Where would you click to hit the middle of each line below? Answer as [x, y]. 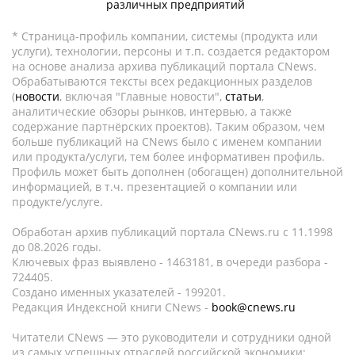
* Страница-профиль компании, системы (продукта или [165, 36]
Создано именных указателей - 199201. [119, 292]
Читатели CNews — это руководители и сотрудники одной [172, 337]
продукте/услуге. [57, 202]
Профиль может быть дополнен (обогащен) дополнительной [177, 172]
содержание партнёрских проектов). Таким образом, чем [168, 126]
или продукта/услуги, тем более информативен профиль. [168, 157]
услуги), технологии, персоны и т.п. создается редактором [171, 51]
